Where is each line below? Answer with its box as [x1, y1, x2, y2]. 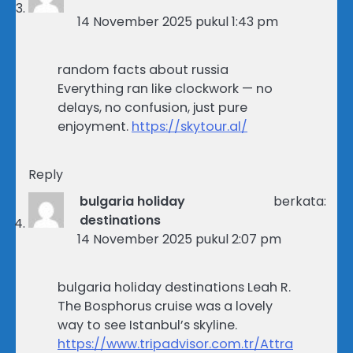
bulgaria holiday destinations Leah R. [58, 277, 291, 296]
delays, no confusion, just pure [58, 98, 247, 117]
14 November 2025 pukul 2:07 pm [77, 229, 281, 248]
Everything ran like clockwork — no [58, 79, 273, 98]
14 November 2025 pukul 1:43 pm [77, 12, 278, 31]
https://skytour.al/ [132, 117, 247, 136]
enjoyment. [58, 117, 132, 136]
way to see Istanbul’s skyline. [58, 315, 237, 334]
